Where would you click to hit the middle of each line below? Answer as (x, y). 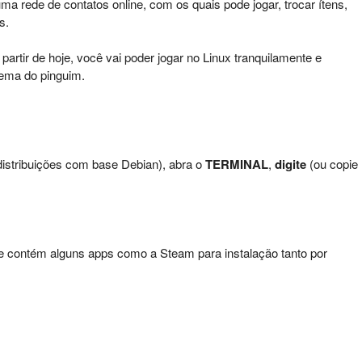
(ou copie (332, 164)
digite (290, 164)
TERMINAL (237, 164)
